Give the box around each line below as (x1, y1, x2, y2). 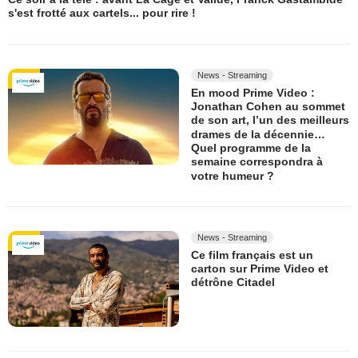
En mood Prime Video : (191, 86, 315, 100)
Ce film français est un (191, 249, 313, 262)
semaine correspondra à (191, 155, 323, 169)
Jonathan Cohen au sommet (191, 100, 345, 113)
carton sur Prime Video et (191, 262, 328, 276)
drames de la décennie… (191, 127, 325, 141)
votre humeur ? (191, 169, 274, 182)
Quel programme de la (191, 141, 311, 155)
